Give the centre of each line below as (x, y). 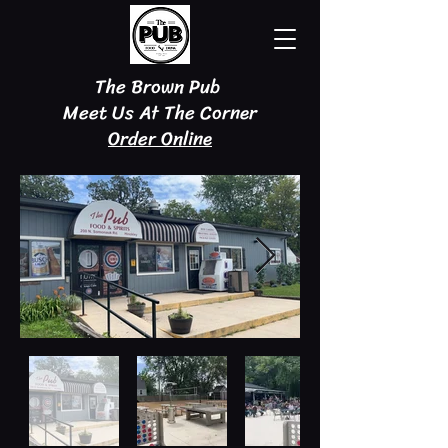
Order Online (160, 138)
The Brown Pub (160, 86)
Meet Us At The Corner (160, 112)
